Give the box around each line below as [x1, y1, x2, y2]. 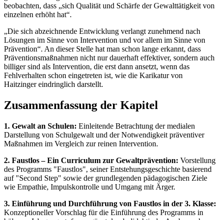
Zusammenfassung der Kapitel [4, 98, 158, 111]
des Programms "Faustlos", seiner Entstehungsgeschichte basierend [4, 165, 212, 173]
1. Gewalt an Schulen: [4, 121, 77, 130]
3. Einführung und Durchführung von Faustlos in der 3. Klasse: [4, 199, 216, 208]
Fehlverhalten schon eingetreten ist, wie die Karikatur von [4, 71, 183, 80]
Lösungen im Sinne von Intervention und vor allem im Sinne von [4, 36, 205, 45]
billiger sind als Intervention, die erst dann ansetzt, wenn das [4, 62, 190, 71]
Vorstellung [178, 156, 216, 165]
